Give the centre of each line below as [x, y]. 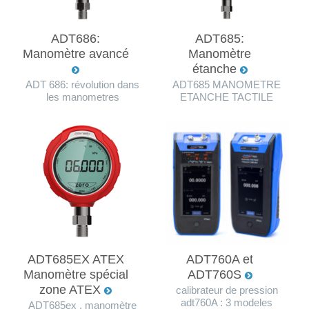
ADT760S [216, 274]
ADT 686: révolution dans [82, 84]
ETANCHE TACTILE [227, 97]
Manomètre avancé [76, 53]
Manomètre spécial [76, 274]
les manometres [82, 97]
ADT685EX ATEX [76, 259]
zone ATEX [72, 289]
